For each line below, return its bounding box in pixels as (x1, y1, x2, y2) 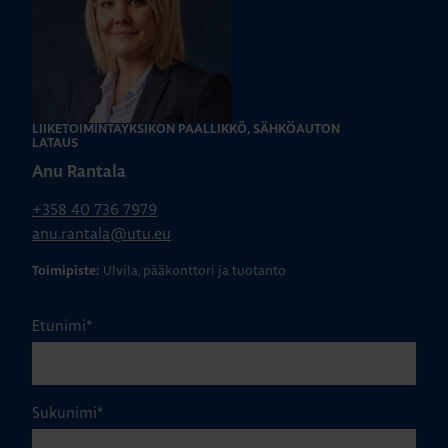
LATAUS (32, 137, 78, 151)
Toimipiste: (32, 265, 99, 279)
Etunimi (32, 316, 86, 336)
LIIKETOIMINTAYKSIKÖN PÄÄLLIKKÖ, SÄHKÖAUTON (32, 123, 340, 137)
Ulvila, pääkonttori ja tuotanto (103, 262, 286, 279)
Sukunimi (32, 403, 97, 423)
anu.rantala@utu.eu (32, 224, 171, 244)
